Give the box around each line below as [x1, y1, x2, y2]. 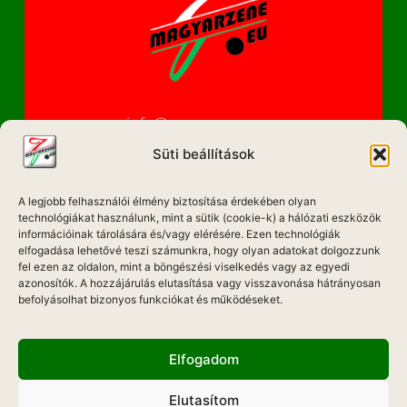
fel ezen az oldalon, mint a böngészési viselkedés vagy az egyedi [18, 259, 350, 273]
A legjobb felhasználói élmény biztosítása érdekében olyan [18, 194, 316, 208]
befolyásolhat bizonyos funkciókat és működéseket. [18, 292, 283, 306]
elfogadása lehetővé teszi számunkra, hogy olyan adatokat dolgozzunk [18, 243, 381, 257]
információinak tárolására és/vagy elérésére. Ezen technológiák [18, 226, 341, 241]
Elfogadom [168, 350, 239, 368]
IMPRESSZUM [150, 200, 257, 219]
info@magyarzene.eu [126, 114, 281, 133]
